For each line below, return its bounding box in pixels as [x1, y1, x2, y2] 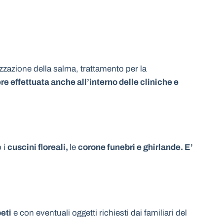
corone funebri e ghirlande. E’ [78, 143, 193, 152]
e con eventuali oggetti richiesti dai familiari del [11, 208, 187, 218]
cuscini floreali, [7, 143, 70, 152]
